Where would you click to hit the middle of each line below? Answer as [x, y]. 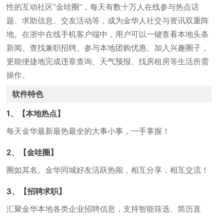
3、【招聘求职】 [36, 191]
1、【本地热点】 [36, 113]
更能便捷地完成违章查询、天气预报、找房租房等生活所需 [108, 61]
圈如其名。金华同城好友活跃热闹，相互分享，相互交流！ [108, 170]
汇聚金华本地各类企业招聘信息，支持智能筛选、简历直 [104, 209]
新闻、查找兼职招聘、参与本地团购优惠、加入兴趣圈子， [108, 48]
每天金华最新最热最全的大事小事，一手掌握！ [88, 131]
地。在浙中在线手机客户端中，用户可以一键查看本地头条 [108, 34]
